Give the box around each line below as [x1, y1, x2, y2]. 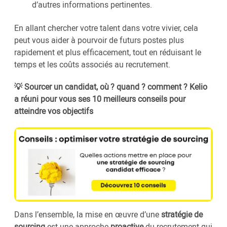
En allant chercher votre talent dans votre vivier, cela [14, 22, 198, 33]
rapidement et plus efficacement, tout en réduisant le [14, 46, 201, 58]
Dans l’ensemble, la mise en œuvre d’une [14, 209, 161, 220]
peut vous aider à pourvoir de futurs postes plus [14, 34, 184, 46]
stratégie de [161, 209, 203, 220]
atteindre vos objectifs [14, 105, 93, 117]
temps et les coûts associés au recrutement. [14, 58, 170, 70]
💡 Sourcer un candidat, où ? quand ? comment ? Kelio [14, 81, 207, 92]
